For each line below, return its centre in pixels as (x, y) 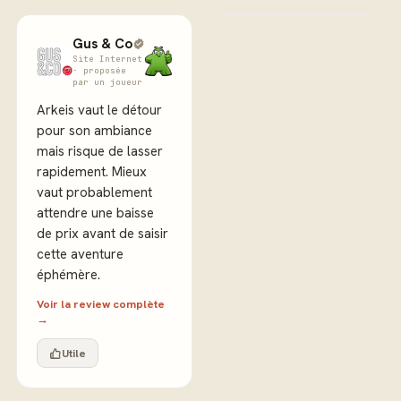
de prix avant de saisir (102, 234)
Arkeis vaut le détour (99, 110)
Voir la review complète (101, 304)
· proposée (99, 70)
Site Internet (107, 59)
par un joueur (107, 82)
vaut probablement (94, 192)
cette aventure (80, 254)
